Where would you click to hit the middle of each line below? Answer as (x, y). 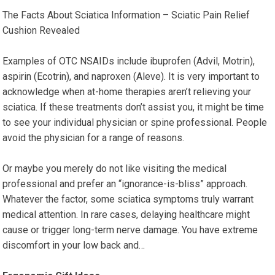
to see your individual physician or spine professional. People (135, 123)
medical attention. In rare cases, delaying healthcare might (126, 215)
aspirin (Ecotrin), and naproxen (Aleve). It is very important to (131, 77)
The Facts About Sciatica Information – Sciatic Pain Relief (126, 15)
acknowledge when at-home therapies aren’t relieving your (127, 92)
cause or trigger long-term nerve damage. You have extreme (130, 230)
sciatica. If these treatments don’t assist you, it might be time (134, 107)
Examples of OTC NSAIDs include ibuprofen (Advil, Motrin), (129, 61)
